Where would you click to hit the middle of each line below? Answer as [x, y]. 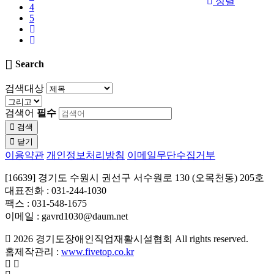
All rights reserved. [213, 239]
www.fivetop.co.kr [98, 252]
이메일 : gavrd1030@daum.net [66, 217]
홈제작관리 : [33, 252]
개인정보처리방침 [86, 155]
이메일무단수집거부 [171, 155]
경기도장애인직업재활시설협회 [104, 239]
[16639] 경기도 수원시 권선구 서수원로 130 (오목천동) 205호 [137, 178]
